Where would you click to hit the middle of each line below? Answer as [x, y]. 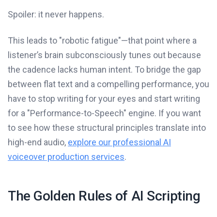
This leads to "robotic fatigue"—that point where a [102, 40]
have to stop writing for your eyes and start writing [104, 98]
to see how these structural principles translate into [107, 127]
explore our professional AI [119, 142]
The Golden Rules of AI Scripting [104, 196]
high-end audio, [38, 142]
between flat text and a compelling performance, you [108, 84]
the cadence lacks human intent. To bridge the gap [104, 69]
